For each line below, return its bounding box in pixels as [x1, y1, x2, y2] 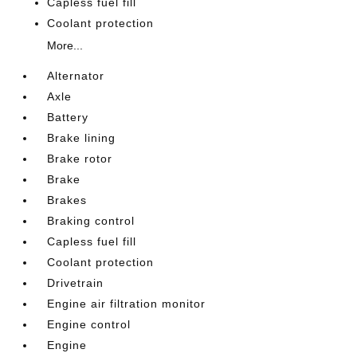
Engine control [47, 318, 131, 331]
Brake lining [47, 131, 116, 144]
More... [47, 39, 84, 52]
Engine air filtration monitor [47, 297, 206, 310]
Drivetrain [47, 277, 104, 289]
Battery [47, 111, 89, 124]
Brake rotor [47, 152, 113, 165]
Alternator [47, 69, 105, 82]
